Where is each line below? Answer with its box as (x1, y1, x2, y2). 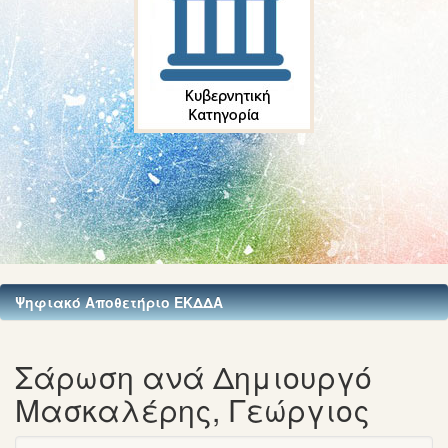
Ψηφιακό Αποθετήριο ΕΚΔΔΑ (15, 292, 223, 312)
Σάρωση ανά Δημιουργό (15, 355, 372, 398)
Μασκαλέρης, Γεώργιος (15, 388, 370, 431)
